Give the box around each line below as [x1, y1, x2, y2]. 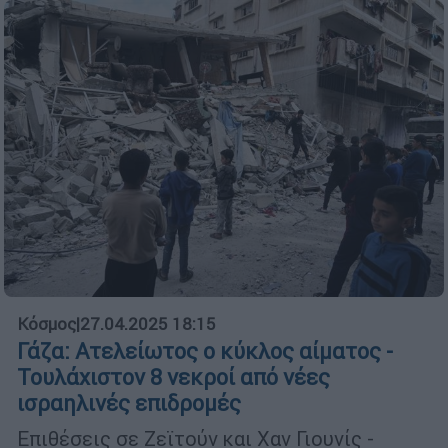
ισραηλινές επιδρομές [17, 389, 241, 417]
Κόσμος [17, 312, 76, 335]
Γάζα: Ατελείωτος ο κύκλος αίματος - [17, 337, 393, 365]
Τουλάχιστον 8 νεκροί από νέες [17, 363, 330, 391]
